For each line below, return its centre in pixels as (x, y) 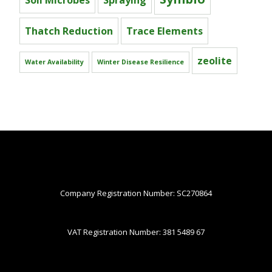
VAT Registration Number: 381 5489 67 (136, 232)
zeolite (215, 61)
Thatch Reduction (69, 31)
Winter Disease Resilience (141, 62)
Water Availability (54, 62)
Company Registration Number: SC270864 (136, 193)
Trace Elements (165, 31)
